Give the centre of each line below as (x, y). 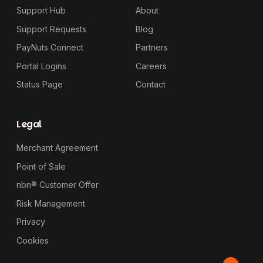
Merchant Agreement (57, 148)
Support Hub (41, 10)
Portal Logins (41, 66)
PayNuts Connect (50, 47)
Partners (152, 47)
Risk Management (51, 203)
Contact (151, 84)
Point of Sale (41, 166)
